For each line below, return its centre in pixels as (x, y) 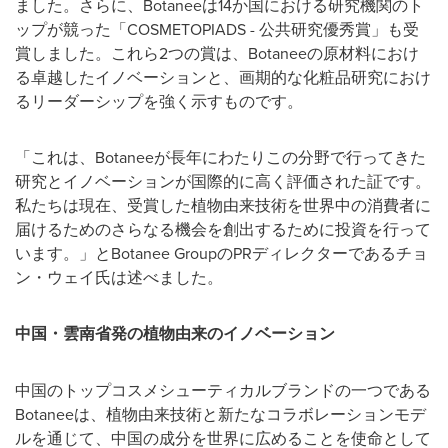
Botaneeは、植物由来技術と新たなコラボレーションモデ (220, 414)
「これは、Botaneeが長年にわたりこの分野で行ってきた (220, 157)
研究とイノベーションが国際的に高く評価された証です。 (223, 181)
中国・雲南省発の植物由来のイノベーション (175, 333)
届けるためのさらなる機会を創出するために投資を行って (223, 229)
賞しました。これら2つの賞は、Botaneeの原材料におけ (217, 53)
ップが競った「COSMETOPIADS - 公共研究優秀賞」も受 (217, 29)
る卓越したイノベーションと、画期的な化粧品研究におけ (223, 77)
